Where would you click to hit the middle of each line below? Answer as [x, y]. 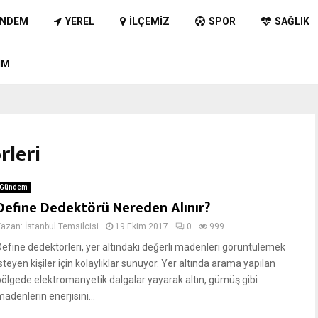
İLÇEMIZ [149, 21]
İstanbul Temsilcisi [62, 226]
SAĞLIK [292, 21]
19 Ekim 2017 [142, 226]
